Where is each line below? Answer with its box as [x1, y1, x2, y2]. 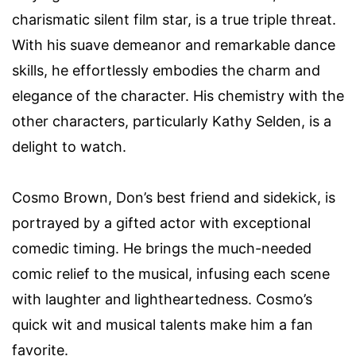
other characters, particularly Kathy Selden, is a [12, 112, 331, 130]
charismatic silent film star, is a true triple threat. [12, 10, 336, 28]
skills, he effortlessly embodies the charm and [12, 61, 320, 79]
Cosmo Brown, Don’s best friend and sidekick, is [12, 188, 335, 206]
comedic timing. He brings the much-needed [12, 239, 311, 257]
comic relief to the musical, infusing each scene [12, 265, 330, 282]
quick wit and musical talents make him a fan [12, 315, 313, 333]
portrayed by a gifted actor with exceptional [12, 214, 311, 231]
